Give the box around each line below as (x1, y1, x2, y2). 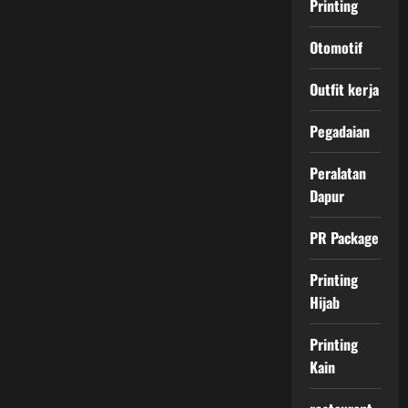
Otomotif (309, 36, 363, 58)
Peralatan (309, 162, 367, 184)
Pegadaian (309, 120, 371, 142)
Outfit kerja (309, 78, 379, 100)
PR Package (309, 227, 380, 249)
